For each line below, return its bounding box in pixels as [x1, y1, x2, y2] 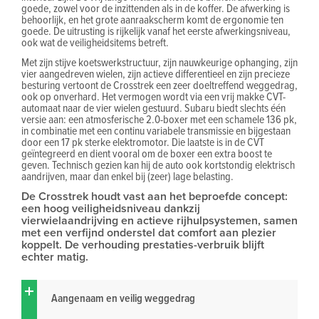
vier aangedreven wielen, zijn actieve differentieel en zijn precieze [21, 66, 290, 82]
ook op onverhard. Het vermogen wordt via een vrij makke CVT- [21, 88, 286, 105]
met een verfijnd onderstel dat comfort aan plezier [21, 224, 276, 241]
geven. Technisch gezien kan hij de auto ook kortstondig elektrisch [21, 157, 295, 173]
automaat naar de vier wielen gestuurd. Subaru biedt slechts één [21, 100, 286, 116]
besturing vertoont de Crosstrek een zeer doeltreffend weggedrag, [21, 77, 298, 93]
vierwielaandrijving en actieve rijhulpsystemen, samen [21, 212, 298, 229]
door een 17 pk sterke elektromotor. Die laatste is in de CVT [21, 134, 264, 150]
